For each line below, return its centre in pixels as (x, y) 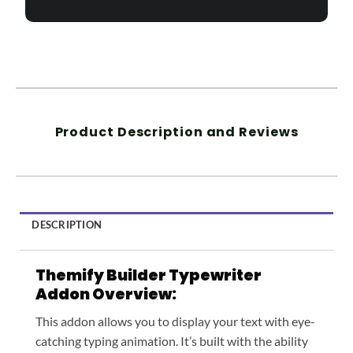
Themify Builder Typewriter (149, 275)
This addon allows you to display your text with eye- (175, 321)
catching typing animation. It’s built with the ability (172, 341)
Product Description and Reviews (176, 132)
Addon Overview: (106, 294)
